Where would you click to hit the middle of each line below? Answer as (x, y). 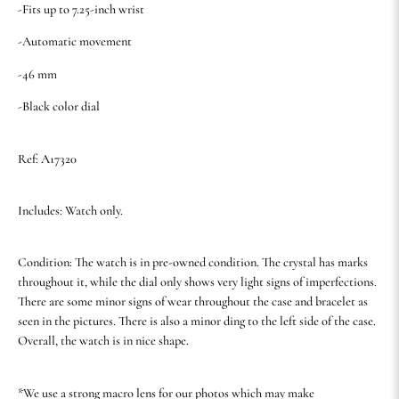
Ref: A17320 (47, 159)
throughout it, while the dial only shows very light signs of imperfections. (197, 282)
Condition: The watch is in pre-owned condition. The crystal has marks (193, 263)
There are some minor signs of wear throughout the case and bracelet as (193, 302)
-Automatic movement (75, 42)
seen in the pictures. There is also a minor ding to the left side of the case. (197, 322)
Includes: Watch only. (70, 210)
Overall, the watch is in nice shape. (103, 341)
